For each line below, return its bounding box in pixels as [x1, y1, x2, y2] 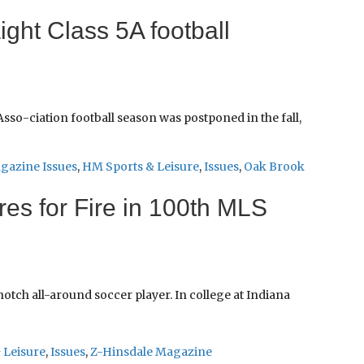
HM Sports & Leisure [81, 159, 199, 175]
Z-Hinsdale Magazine [89, 344, 212, 360]
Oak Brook [243, 159, 305, 175]
